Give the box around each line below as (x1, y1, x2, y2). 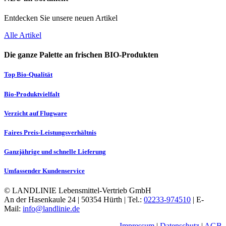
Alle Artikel (4, 30, 41, 39)
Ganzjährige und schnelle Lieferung (4, 148, 106, 156)
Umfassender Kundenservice (4, 167, 85, 175)
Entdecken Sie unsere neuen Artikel (4, 13, 118, 22)
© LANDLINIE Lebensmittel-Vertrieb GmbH (4, 186, 151, 195)
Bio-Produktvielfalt (4, 90, 60, 98)
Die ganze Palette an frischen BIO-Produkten (4, 50, 158, 60)
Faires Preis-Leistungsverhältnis (4, 128, 96, 136)
